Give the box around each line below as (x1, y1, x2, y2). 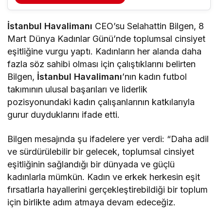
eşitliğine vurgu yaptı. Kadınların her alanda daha (7, 46, 202, 57)
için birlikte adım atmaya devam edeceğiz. (7, 197, 176, 208)
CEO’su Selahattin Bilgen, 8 (92, 21, 204, 32)
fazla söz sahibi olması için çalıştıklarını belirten (7, 59, 196, 70)
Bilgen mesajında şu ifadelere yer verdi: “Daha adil (7, 134, 209, 145)
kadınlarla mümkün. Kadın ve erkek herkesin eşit (7, 172, 200, 182)
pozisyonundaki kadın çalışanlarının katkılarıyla (7, 97, 195, 108)
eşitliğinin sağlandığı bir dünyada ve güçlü (7, 159, 175, 170)
